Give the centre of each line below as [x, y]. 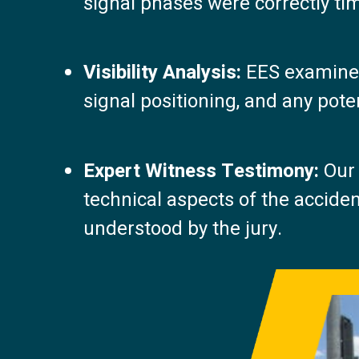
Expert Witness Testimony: [201, 171]
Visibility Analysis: [162, 73]
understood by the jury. [183, 228]
